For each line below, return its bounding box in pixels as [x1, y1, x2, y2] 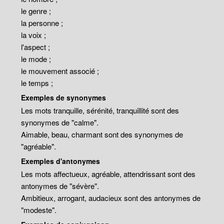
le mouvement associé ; [21, 65, 99, 76]
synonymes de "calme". [21, 117, 99, 127]
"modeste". [21, 204, 57, 215]
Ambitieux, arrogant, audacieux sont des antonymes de [21, 192, 201, 203]
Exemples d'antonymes [21, 156, 100, 166]
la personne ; [21, 17, 63, 28]
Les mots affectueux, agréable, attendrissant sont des [21, 168, 196, 179]
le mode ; [21, 53, 51, 64]
